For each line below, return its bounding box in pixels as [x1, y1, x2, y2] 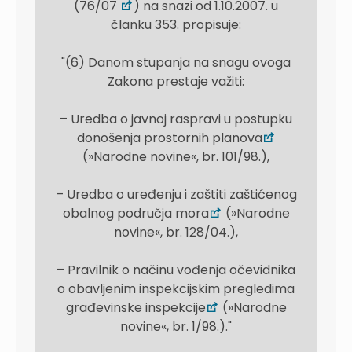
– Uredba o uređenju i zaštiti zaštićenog [55, 185, 297, 203]
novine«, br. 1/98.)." [120, 317, 232, 335]
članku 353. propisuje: [111, 16, 241, 34]
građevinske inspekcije [65, 299, 206, 317]
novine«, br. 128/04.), [114, 223, 238, 241]
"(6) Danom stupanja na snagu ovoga [61, 53, 291, 71]
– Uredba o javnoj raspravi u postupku [60, 110, 292, 128]
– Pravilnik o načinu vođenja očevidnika [57, 261, 295, 279]
